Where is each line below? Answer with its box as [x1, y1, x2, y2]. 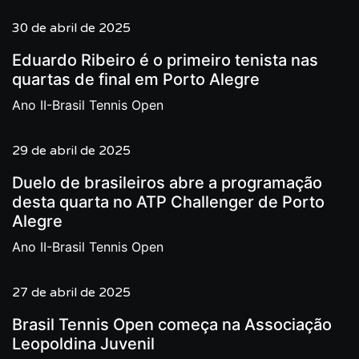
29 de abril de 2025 [12, 143, 131, 159]
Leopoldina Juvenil [12, 334, 155, 353]
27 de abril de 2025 [12, 284, 131, 301]
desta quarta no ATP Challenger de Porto [12, 192, 325, 212]
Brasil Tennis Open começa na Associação [12, 315, 332, 334]
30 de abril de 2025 [12, 20, 131, 36]
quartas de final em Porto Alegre [12, 70, 260, 89]
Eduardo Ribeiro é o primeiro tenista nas [12, 50, 318, 70]
